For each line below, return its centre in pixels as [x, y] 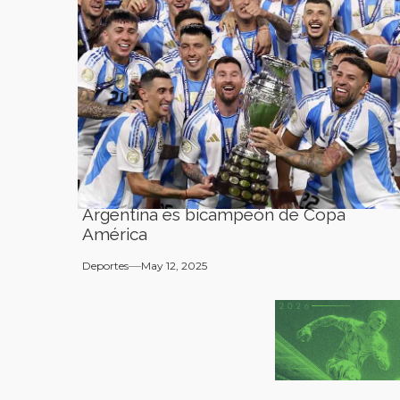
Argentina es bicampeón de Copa [214, 214]
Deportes [105, 266]
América [115, 234]
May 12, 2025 [174, 266]
